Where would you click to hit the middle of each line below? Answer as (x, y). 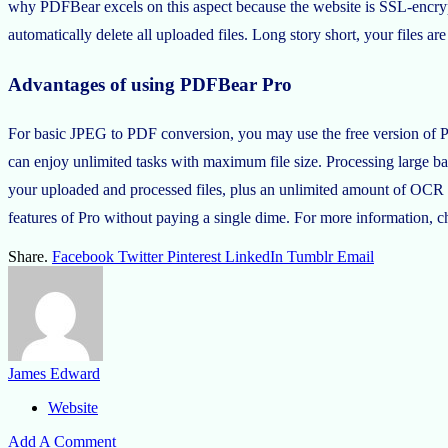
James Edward (54, 373)
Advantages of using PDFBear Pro (150, 84)
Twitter (140, 256)
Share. (28, 256)
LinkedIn (254, 256)
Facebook (83, 256)
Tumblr (310, 256)
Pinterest (194, 256)
